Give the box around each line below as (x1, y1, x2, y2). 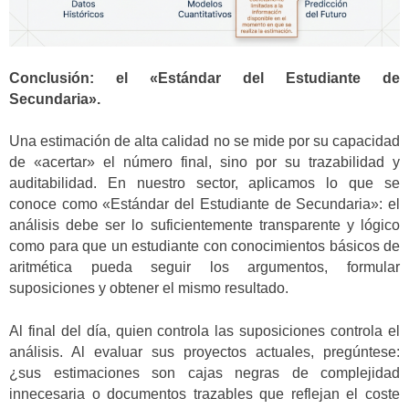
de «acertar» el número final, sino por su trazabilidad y (9, 154, 400, 171)
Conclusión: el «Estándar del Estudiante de (9, 70, 400, 87)
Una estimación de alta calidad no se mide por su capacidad (9, 133, 400, 150)
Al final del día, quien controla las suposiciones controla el (9, 322, 400, 339)
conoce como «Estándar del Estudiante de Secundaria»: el (9, 196, 400, 213)
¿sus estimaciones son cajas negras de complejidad (9, 364, 400, 381)
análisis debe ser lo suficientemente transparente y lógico (9, 217, 400, 234)
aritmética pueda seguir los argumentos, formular (9, 259, 400, 276)
